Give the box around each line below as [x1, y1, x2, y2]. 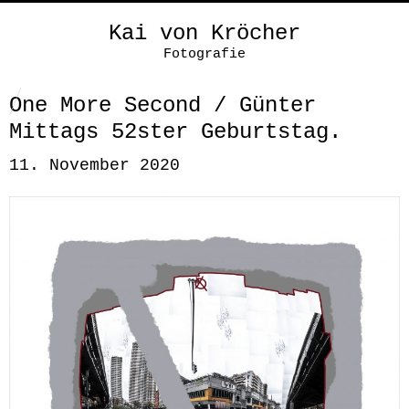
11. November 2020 [9, 156, 180, 174]
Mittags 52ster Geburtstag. [9, 120, 341, 144]
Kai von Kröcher [109, 21, 300, 46]
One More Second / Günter [9, 93, 316, 118]
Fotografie [163, 47, 246, 62]
